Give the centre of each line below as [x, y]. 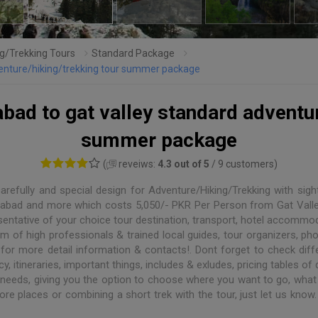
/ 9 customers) [245, 164]
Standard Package [133, 53]
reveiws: [138, 164]
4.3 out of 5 [185, 164]
